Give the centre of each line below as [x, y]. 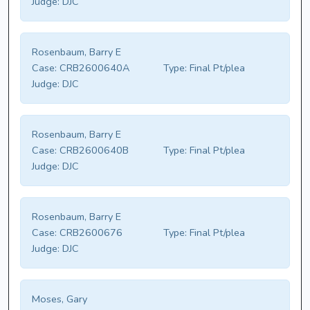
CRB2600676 [90, 233]
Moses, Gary [60, 299]
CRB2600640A [93, 68]
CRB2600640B [93, 151]
